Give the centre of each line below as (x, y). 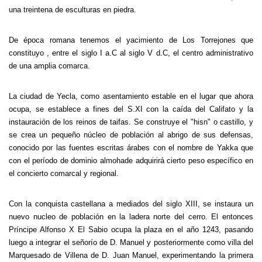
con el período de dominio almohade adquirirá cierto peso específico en (131, 161)
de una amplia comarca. (49, 66)
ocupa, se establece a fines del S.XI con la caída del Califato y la (131, 109)
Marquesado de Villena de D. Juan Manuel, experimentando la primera (131, 255)
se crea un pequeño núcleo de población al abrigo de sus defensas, (131, 135)
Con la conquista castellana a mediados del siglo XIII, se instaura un (131, 204)
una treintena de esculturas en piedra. (73, 10)
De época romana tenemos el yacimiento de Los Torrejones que (131, 40)
